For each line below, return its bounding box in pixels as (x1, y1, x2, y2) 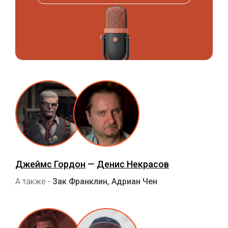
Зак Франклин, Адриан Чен (52, 176, 157, 186)
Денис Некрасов (97, 158, 169, 169)
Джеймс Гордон (15, 158, 85, 169)
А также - (15, 176, 52, 186)
